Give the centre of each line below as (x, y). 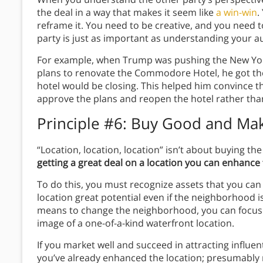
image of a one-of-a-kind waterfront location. (136, 223)
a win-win (237, 13)
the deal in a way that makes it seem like (127, 13)
